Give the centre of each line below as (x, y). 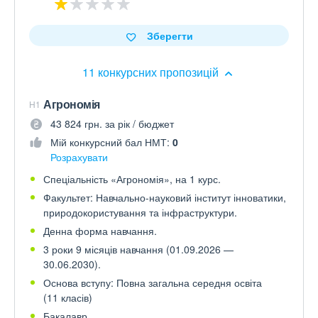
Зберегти (170, 35)
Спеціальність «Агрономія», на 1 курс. (132, 179)
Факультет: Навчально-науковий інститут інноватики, (165, 197)
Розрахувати (79, 157)
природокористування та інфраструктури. (140, 212)
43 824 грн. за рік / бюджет (112, 124)
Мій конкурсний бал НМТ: (111, 142)
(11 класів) (68, 297)
